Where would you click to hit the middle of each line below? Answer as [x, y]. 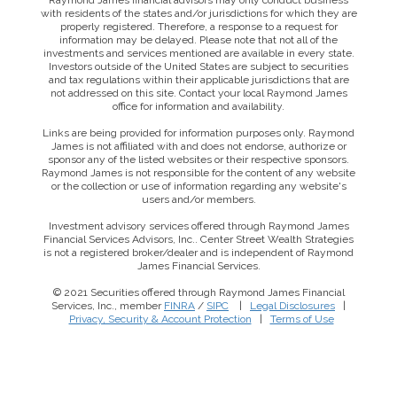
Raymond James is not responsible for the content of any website [198, 173]
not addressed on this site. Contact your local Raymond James [198, 93]
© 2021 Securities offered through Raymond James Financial [198, 293]
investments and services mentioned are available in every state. [198, 54]
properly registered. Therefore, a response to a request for [198, 27]
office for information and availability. [198, 107]
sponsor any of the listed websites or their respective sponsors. [198, 160]
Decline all [163, 384]
